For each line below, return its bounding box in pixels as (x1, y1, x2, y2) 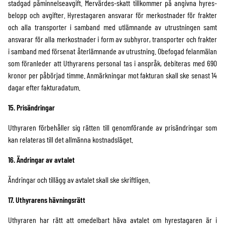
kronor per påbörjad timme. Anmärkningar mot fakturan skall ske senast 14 (8, 70, 217, 80)
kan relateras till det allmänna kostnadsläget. (8, 135, 133, 144)
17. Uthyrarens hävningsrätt (8, 195, 85, 204)
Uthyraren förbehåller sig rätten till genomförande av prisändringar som (8, 123, 217, 132)
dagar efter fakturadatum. (8, 82, 80, 92)
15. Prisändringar (8, 102, 55, 112)
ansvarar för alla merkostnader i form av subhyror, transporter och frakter (8, 34, 217, 44)
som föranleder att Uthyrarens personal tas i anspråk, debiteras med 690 (8, 58, 217, 68)
